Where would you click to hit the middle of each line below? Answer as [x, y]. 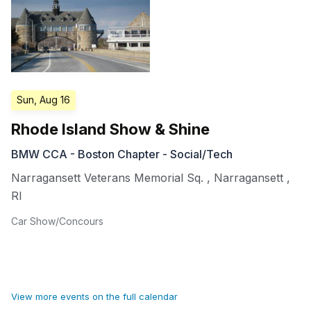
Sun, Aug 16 [43, 100]
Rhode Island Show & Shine [110, 129]
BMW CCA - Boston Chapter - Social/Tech [122, 154]
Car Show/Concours [57, 221]
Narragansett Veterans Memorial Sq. [107, 178]
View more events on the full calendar [94, 297]
